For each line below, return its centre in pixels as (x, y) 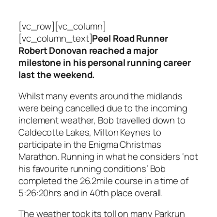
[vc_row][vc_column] (62, 26)
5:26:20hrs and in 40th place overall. (91, 193)
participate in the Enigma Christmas (90, 144)
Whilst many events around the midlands (101, 96)
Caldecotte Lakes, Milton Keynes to (90, 132)
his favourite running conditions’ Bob (92, 168)
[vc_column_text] (55, 39)
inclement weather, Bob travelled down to (102, 120)
